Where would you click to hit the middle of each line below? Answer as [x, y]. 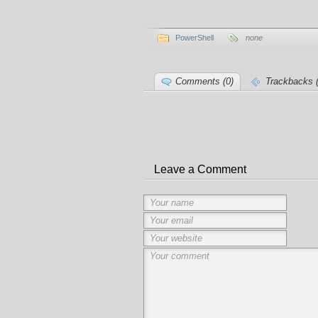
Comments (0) [204, 81]
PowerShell [194, 38]
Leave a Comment [200, 169]
